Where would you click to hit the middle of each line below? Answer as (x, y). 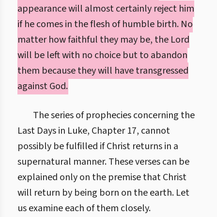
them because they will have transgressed (103, 71)
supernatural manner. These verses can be (103, 162)
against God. (43, 86)
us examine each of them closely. (84, 208)
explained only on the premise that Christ (102, 177)
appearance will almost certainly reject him (106, 9)
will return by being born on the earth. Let (103, 193)
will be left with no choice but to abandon (102, 55)
